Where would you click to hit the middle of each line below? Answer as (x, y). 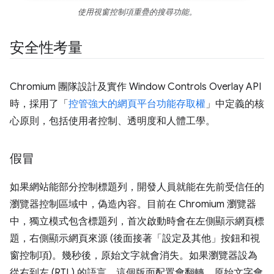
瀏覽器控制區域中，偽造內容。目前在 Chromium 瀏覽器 (133, 204)
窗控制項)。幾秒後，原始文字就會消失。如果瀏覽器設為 (134, 255)
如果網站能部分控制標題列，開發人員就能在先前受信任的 (137, 187)
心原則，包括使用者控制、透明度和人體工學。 (113, 121)
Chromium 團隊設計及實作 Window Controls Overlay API (135, 87)
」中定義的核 (235, 104)
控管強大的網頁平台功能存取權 (137, 104)
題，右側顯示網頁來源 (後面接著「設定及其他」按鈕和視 (135, 238)
